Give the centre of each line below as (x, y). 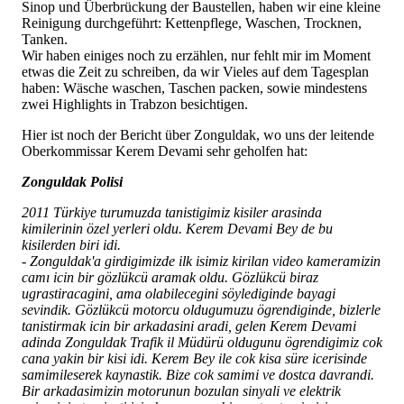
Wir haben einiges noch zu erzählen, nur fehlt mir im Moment (196, 56)
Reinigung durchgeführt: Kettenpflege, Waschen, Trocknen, (192, 23)
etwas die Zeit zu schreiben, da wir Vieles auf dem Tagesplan (195, 72)
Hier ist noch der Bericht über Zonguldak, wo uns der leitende (198, 135)
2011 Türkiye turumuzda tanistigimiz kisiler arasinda (172, 213)
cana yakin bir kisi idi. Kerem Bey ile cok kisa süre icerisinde (194, 359)
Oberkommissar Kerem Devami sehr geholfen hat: (165, 151)
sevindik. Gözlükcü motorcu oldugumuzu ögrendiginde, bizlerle (201, 310)
